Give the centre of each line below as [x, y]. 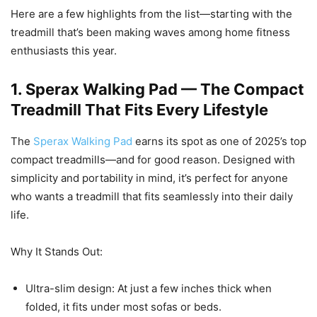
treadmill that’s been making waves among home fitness [150, 32]
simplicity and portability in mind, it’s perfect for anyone [149, 178]
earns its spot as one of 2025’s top [219, 141]
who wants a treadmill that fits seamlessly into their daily [152, 196]
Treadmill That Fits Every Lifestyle [139, 109]
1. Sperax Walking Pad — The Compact [157, 89]
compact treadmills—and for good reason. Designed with [153, 159]
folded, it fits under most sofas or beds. [123, 306]
